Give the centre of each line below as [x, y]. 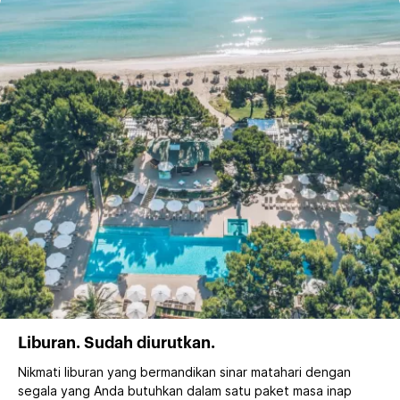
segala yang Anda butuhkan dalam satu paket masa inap [185, 390]
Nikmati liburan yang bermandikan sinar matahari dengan [184, 371]
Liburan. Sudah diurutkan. [117, 342]
